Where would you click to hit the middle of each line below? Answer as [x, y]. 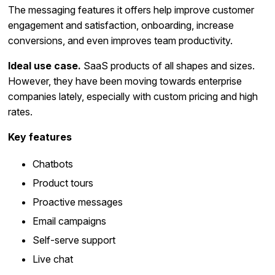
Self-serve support [74, 240]
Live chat [53, 259]
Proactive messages [78, 202]
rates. [21, 112]
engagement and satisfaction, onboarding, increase [121, 25]
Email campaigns [70, 221]
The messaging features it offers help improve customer [131, 10]
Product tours [63, 183]
